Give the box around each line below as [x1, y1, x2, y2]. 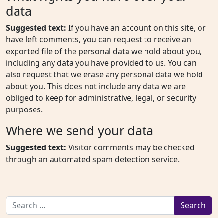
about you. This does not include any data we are [6, 81, 186, 92]
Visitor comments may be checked [68, 142, 195, 153]
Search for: [5, 196, 46, 207]
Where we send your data [6, 122, 153, 139]
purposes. [6, 104, 43, 115]
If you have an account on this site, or [68, 22, 206, 34]
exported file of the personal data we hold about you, [6, 46, 202, 57]
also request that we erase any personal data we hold [6, 69, 203, 80]
